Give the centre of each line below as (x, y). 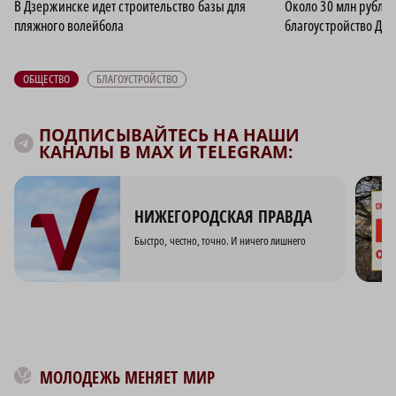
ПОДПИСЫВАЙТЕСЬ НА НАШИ (170, 135)
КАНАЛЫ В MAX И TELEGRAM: (166, 152)
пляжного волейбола (69, 25)
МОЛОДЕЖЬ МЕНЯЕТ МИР (127, 377)
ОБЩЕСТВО (47, 78)
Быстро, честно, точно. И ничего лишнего (221, 241)
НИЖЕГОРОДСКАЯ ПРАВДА (223, 217)
